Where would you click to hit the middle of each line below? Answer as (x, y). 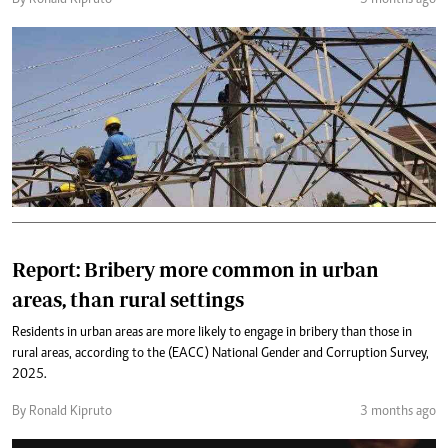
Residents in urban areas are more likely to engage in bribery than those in (212, 333)
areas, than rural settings (128, 299)
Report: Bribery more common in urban (195, 269)
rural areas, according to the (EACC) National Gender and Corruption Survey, (220, 354)
